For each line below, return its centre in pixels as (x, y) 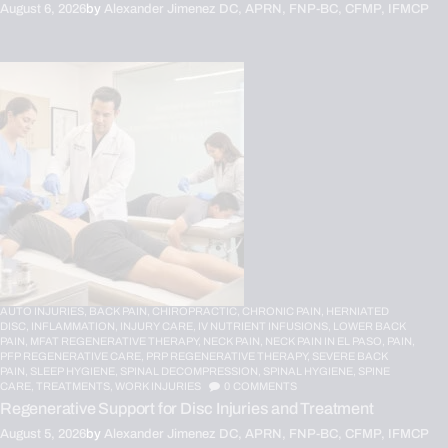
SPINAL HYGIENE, (310, 370)
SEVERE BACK (350, 355)
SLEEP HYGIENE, (75, 370)
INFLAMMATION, (75, 325)
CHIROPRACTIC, (197, 310)
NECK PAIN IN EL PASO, (326, 340)
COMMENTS (265, 385)
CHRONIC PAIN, (284, 310)
